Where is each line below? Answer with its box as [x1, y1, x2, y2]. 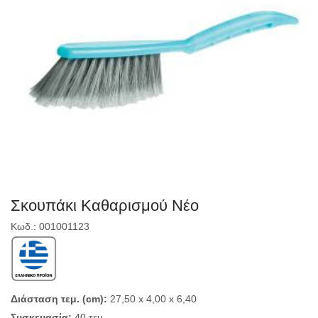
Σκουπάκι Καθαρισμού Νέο [11, 197, 199, 215]
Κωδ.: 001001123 [11, 221, 89, 233]
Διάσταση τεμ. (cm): [11, 293, 107, 305]
